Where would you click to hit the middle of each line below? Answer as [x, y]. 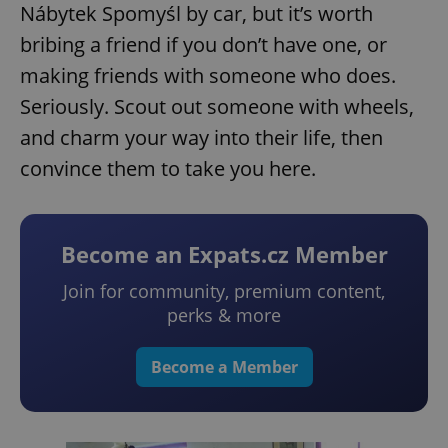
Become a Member [224, 367]
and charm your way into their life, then [201, 138]
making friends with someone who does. [208, 76]
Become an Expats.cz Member [224, 254]
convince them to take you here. [168, 169]
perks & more [224, 315]
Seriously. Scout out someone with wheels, [217, 107]
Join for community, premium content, [224, 291]
